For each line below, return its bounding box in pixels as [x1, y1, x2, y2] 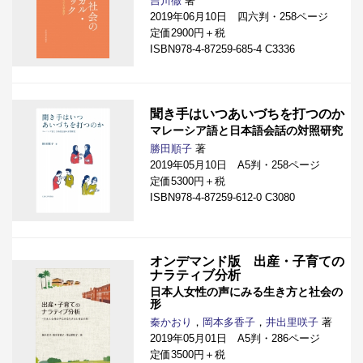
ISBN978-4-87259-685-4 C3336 [150, 42, 305, 55]
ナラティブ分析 [150, 267, 241, 282]
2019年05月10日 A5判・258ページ [150, 158, 320, 171]
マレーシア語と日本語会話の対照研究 [150, 123, 343, 137]
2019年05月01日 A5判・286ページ [150, 331, 320, 344]
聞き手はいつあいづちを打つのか [150, 106, 344, 121]
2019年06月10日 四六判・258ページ [150, 10, 328, 23]
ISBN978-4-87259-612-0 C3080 [150, 190, 305, 203]
